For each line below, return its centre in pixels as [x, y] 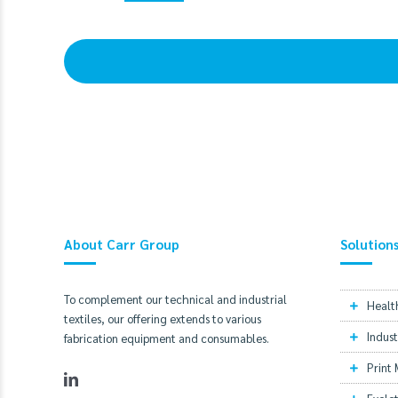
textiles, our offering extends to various [163, 318]
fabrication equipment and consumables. [167, 338]
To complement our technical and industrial [175, 298]
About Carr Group [122, 243]
